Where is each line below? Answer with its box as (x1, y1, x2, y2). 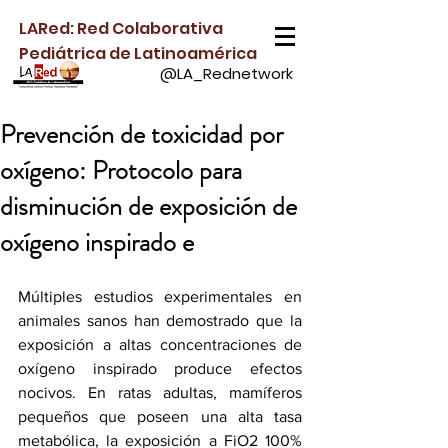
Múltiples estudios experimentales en (18, 288, 302, 305)
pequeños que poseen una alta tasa (18, 408, 302, 425)
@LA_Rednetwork (160, 63, 293, 84)
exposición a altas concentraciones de (18, 336, 302, 353)
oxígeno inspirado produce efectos (18, 360, 302, 377)
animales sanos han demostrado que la (18, 312, 302, 329)
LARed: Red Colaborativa (19, 17, 223, 40)
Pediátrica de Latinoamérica (19, 42, 257, 65)
